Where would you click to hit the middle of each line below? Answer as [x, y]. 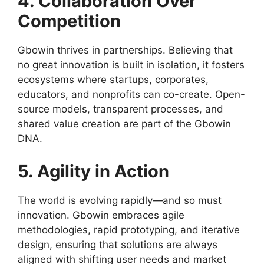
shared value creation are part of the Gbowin [124, 124]
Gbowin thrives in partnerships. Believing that [125, 50]
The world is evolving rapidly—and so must [120, 200]
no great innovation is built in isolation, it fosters [131, 65]
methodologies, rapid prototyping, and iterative [129, 230]
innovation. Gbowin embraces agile [101, 215]
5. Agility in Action [93, 171]
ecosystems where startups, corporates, [113, 80]
